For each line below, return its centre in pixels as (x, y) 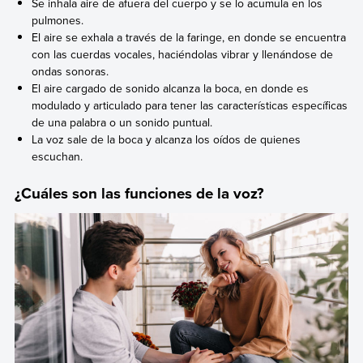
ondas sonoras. (70, 71)
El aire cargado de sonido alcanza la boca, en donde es (171, 88)
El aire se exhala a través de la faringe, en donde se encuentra (189, 37)
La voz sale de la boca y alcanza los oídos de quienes (167, 139)
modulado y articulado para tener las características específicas (190, 105)
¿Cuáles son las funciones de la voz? (139, 194)
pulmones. (58, 20)
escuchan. (58, 156)
